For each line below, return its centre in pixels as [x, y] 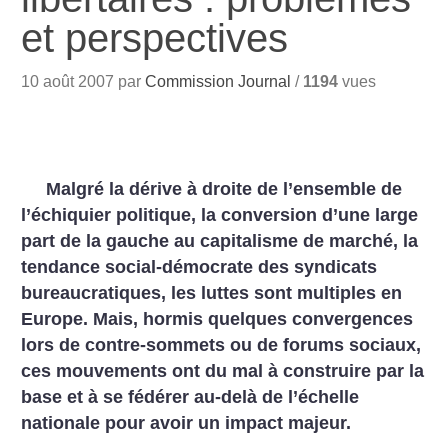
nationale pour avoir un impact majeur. [186, 423]
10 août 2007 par [83, 81]
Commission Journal [218, 81]
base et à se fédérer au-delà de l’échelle [190, 397]
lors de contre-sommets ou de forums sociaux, [221, 345]
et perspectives [155, 38]
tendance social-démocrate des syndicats [199, 267]
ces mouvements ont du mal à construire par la [223, 371]
